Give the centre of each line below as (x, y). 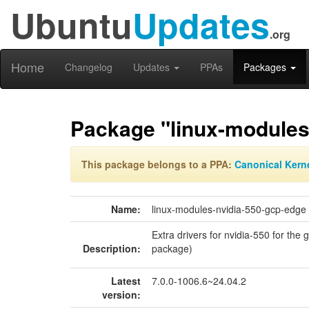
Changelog (89, 67)
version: (121, 295)
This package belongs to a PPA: (158, 164)
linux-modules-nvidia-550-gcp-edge (229, 209)
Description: (112, 248)
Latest (126, 281)
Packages (266, 67)
